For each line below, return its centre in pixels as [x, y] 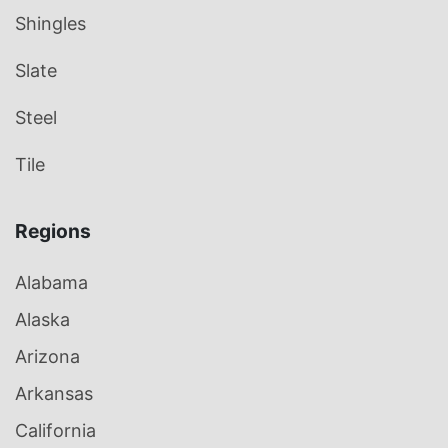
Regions [53, 231]
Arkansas [54, 394]
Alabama [51, 283]
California [55, 431]
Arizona [47, 357]
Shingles [50, 24]
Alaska [42, 320]
